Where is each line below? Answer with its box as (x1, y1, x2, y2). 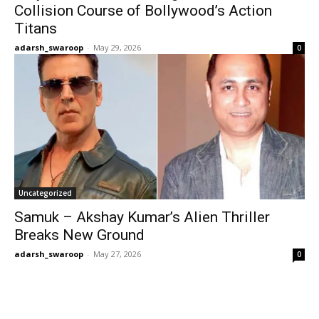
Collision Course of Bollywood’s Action (14, 1, 272, 19)
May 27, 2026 (93, 248, 141, 259)
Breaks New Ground (14, 226, 145, 244)
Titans (14, 19, 57, 37)
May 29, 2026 (93, 41, 141, 53)
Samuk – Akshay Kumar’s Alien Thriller (14, 208, 270, 226)
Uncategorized (19, 187, 72, 198)
